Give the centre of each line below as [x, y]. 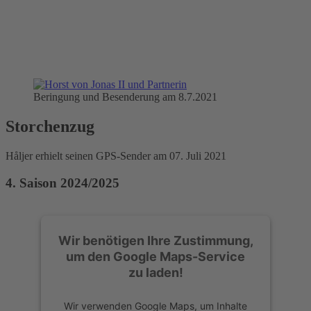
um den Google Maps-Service [155, 256]
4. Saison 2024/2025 [62, 183]
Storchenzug [50, 127]
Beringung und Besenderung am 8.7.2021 [125, 97]
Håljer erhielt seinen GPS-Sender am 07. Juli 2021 [116, 156]
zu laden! [155, 272]
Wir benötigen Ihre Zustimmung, [155, 240]
